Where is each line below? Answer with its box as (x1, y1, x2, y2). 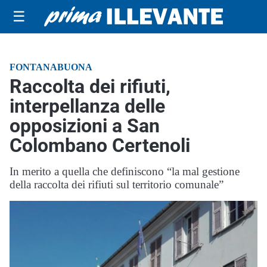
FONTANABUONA (10, 62, 92, 72)
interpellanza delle (10, 95, 165, 117)
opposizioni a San (10, 114, 160, 137)
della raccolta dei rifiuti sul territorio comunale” (10, 178, 223, 191)
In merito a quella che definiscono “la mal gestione (10, 165, 240, 178)
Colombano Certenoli (10, 134, 190, 157)
